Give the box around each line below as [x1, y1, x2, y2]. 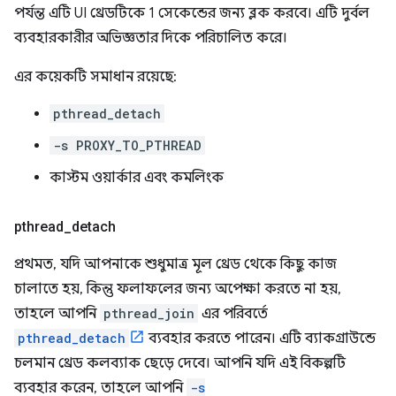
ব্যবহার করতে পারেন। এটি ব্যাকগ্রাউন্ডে [145, 330, 376, 347]
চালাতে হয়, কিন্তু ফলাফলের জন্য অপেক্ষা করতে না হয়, [14, 280, 341, 298]
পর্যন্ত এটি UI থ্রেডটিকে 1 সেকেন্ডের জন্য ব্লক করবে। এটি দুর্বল [14, 4, 369, 22]
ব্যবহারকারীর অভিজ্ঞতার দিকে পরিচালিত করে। [14, 29, 287, 47]
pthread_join [103, 305, 194, 322]
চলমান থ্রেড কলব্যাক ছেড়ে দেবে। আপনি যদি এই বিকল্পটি [14, 354, 346, 372]
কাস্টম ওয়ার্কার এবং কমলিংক [49, 169, 224, 187]
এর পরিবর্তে [198, 305, 268, 323]
